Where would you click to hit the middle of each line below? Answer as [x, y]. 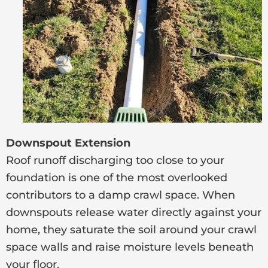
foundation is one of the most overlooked [117, 177]
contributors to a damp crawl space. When [121, 195]
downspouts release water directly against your [134, 212]
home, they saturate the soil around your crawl [131, 229]
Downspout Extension [70, 143]
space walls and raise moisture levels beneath [130, 247]
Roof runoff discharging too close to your [115, 160]
